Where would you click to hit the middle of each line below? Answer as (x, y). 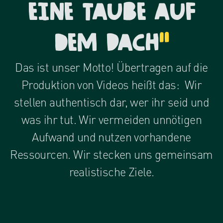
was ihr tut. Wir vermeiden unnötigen (111, 119)
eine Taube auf (111, 12)
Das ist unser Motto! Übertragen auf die (111, 67)
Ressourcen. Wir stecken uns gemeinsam (111, 154)
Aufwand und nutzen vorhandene (111, 137)
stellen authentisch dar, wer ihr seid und (111, 102)
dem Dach (106, 43)
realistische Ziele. (111, 171)
